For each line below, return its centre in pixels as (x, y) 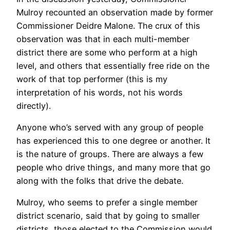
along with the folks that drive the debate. (100, 181)
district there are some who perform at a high (107, 52)
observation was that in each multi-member (103, 39)
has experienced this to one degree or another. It (113, 141)
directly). (34, 106)
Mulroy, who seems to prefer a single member (107, 203)
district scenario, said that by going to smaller (108, 216)
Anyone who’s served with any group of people (110, 128)
